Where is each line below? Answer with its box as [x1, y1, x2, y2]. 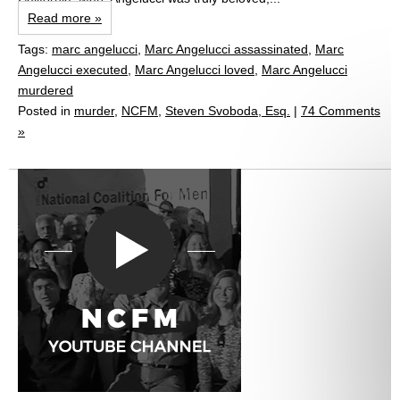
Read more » [28, 10, 102, 25]
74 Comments [301, 103, 380, 118]
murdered [18, 82, 73, 97]
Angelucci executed [18, 62, 128, 77]
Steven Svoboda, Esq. [165, 103, 290, 118]
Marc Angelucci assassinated [145, 41, 308, 56]
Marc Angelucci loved [135, 62, 254, 77]
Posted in [18, 103, 74, 118]
